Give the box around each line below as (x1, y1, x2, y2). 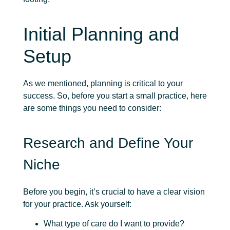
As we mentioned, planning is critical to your (23, 79, 183, 88)
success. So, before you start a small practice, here (23, 91, 207, 101)
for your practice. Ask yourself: (23, 199, 131, 208)
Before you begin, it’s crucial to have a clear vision (23, 187, 205, 196)
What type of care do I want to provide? (44, 219, 184, 228)
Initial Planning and (23, 24, 179, 45)
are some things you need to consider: (23, 104, 161, 113)
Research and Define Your (23, 135, 193, 151)
